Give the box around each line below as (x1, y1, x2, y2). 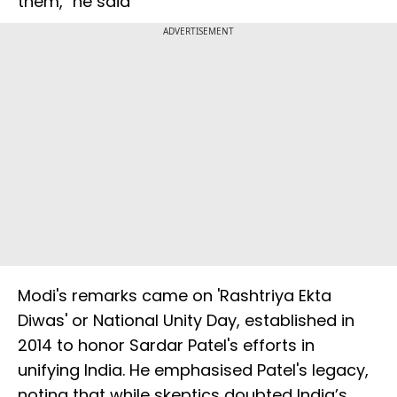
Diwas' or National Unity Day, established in (18, 309, 354, 332)
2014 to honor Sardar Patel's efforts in (18, 334, 315, 357)
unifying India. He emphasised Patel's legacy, (18, 359, 369, 382)
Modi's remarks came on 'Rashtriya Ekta (18, 284, 331, 307)
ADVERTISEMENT (163, 25, 234, 38)
